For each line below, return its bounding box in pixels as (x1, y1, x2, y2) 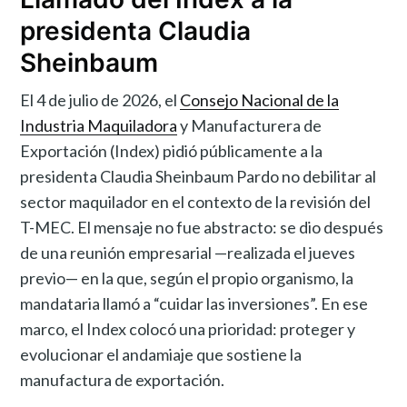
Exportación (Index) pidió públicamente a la (20, 140, 323, 161)
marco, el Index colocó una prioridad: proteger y (20, 318, 356, 339)
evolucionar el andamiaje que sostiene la (20, 343, 303, 364)
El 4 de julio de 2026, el (20, 89, 181, 110)
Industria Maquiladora (20, 114, 178, 135)
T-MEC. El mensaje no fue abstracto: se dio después (20, 216, 384, 237)
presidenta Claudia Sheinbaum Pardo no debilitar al (20, 165, 377, 186)
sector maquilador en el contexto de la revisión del (20, 191, 372, 212)
